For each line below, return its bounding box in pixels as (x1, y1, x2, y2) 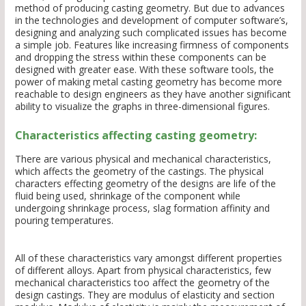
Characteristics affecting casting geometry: (15, 128, 257, 143)
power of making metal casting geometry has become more (15, 75, 282, 89)
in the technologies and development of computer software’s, (15, 14, 288, 27)
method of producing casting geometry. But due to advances (15, 1, 285, 15)
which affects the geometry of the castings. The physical (15, 165, 264, 178)
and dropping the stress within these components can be (15, 51, 266, 64)
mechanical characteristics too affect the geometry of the (15, 276, 270, 290)
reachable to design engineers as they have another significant (15, 87, 291, 101)
